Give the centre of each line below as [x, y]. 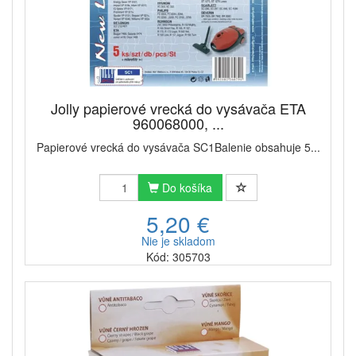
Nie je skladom [178, 240]
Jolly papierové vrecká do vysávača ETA [178, 108]
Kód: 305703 [178, 256]
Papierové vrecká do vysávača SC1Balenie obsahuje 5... [178, 147]
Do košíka [185, 187]
